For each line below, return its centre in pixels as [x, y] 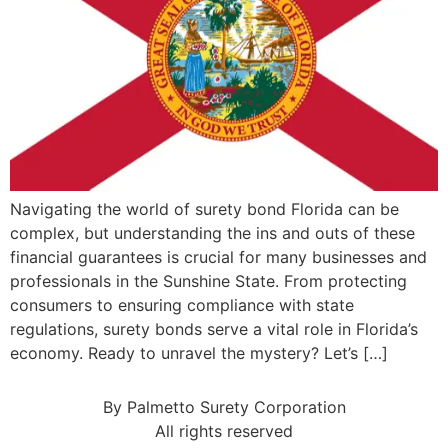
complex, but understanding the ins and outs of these [212, 233]
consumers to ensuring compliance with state [182, 305]
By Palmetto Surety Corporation [224, 407]
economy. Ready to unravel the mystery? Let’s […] [199, 353]
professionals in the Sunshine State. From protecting [208, 281]
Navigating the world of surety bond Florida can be [204, 209]
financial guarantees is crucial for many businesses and [218, 257]
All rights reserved [224, 431]
